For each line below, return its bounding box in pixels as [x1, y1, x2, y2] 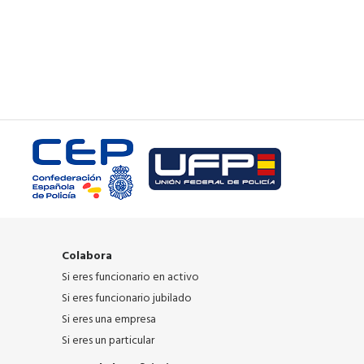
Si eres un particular [62, 331, 154, 350]
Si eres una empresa [62, 310, 156, 329]
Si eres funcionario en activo [62, 268, 199, 287]
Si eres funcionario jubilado [62, 289, 192, 308]
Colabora [62, 247, 112, 266]
